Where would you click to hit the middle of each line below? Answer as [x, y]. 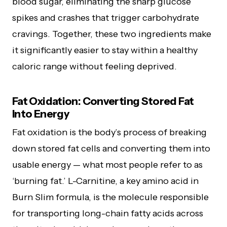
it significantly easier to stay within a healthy [105, 50]
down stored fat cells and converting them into [111, 148]
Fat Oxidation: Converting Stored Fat [103, 101]
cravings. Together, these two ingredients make [112, 34]
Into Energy [41, 113]
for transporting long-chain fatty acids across [108, 213]
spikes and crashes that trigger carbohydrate [106, 17]
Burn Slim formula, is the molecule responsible [110, 197]
